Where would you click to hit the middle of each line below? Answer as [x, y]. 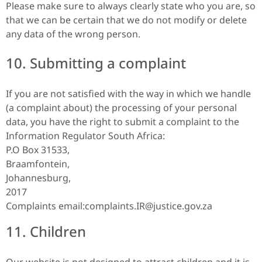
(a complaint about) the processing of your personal [121, 107]
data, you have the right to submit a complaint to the [123, 121]
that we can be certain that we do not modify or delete [126, 20]
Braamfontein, [38, 163]
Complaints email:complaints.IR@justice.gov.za [109, 206]
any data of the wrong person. [73, 34]
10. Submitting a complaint [96, 63]
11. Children [46, 231]
